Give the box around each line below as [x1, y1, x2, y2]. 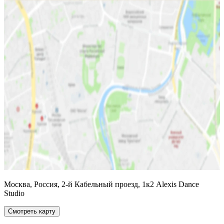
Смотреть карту [8, 207, 55, 215]
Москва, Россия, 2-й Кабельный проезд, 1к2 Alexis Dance [4, 180, 199, 189]
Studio [4, 189, 24, 198]
